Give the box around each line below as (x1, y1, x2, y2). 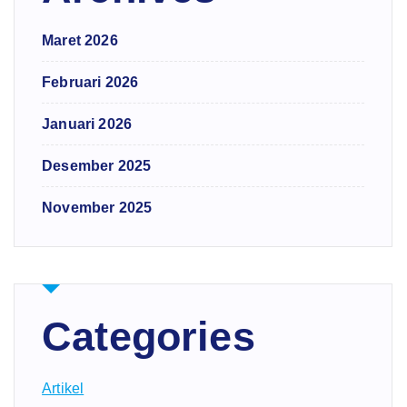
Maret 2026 (42, 33, 118, 49)
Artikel (42, 381, 84, 397)
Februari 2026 (42, 74, 139, 91)
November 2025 (42, 200, 153, 216)
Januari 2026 (42, 116, 133, 133)
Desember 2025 (42, 158, 152, 174)
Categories (42, 313, 255, 361)
